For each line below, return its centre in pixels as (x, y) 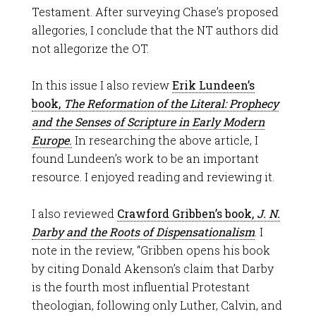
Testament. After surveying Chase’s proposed (155, 12)
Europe (50, 140)
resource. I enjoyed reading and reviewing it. (153, 177)
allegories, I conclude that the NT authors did (155, 30)
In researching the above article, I (165, 140)
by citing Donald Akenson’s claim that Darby (152, 268)
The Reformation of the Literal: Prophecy (171, 103)
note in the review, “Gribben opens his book (151, 250)
